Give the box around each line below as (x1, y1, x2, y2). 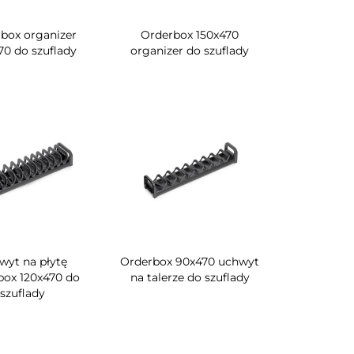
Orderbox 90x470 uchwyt (120, 254, 260, 269)
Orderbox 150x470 (141, 28, 239, 43)
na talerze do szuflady (130, 270, 250, 285)
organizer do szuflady (130, 43, 250, 58)
